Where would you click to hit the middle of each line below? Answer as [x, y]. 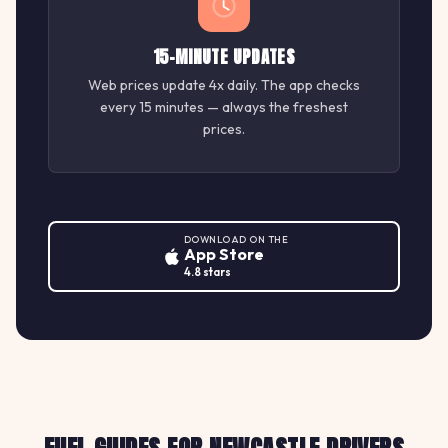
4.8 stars [207, 272]
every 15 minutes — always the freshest [224, 107]
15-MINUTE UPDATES [224, 57]
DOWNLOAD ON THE [236, 239]
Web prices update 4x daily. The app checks [224, 85]
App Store [223, 254]
